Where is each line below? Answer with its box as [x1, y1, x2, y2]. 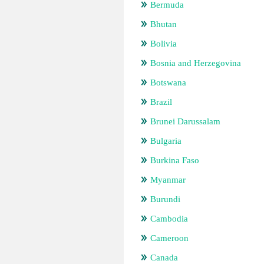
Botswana [150, 78, 186, 87]
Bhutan [150, 19, 177, 29]
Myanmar [150, 175, 186, 184]
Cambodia [150, 214, 188, 223]
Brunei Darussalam [150, 117, 220, 126]
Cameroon [150, 233, 189, 243]
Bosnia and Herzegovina [150, 58, 241, 68]
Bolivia [150, 39, 177, 48]
